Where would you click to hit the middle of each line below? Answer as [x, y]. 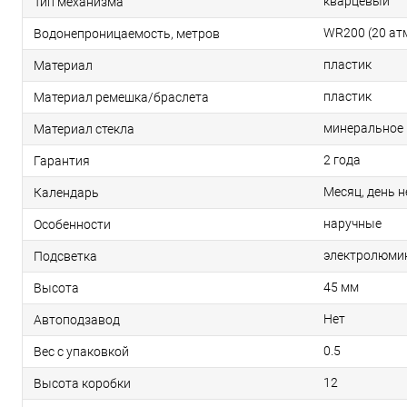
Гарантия [62, 161]
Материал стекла [84, 129]
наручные [352, 224]
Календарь [66, 193]
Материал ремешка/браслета [121, 98]
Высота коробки [82, 384]
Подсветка [65, 257]
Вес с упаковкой [81, 352]
